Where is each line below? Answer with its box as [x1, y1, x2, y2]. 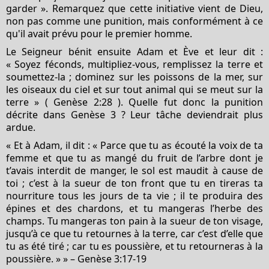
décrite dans [6, 107, 71, 121]
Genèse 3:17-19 [77, 252, 147, 265]
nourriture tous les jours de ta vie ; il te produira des [6, 189, 263, 202]
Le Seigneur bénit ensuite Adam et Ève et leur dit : [6, 44, 263, 58]
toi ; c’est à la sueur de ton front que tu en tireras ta [6, 176, 263, 190]
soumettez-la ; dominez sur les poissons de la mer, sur [6, 70, 263, 83]
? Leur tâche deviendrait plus [115, 107, 263, 121]
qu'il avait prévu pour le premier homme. [6, 26, 195, 40]
